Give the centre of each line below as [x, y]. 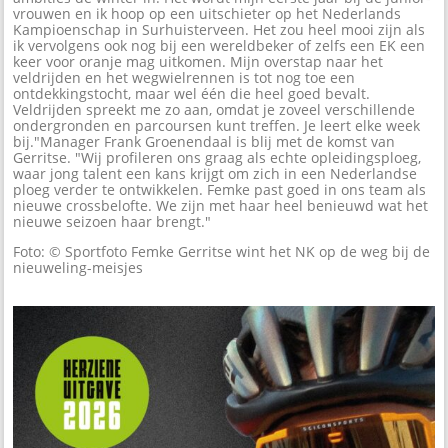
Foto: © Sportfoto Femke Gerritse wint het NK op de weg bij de [222, 251]
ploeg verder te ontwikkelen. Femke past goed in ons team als [220, 189]
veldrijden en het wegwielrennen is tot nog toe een [184, 77]
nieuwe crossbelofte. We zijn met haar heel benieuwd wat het [221, 205]
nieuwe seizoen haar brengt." [114, 221]
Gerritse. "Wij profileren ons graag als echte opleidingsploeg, [217, 157]
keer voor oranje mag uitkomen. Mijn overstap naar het [198, 61]
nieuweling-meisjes [78, 267]
